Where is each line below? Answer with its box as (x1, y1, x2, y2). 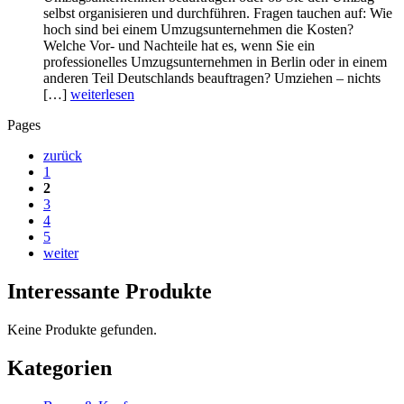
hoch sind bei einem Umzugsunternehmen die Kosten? (43, 21, 353, 37)
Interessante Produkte (7, 279, 212, 303)
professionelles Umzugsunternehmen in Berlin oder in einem (43, 53, 387, 69)
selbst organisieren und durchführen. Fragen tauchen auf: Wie (43, 5, 392, 21)
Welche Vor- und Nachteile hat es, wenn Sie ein (43, 37, 315, 53)
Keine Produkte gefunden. (7, 321, 157, 337)
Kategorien (7, 355, 112, 380)
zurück (43, 147, 82, 163)
